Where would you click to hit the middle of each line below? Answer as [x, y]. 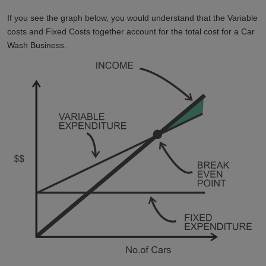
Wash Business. [37, 45]
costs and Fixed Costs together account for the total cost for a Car [131, 31]
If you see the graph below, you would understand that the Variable [132, 18]
